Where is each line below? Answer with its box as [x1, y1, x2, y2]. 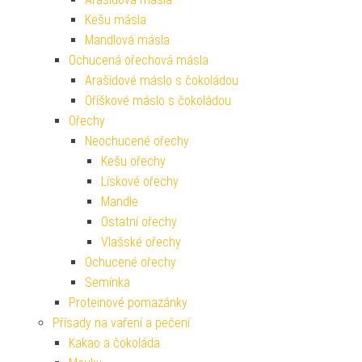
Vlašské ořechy [101, 234, 181, 250]
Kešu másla [85, 12, 146, 28]
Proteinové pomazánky [69, 295, 187, 311]
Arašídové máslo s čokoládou [85, 73, 238, 89]
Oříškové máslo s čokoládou [85, 93, 231, 109]
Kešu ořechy [101, 154, 166, 170]
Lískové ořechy [101, 174, 179, 190]
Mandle [101, 194, 138, 210]
